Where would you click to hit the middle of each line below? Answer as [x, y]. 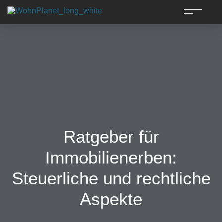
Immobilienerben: [111, 157]
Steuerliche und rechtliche [111, 178]
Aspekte [111, 199]
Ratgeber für [111, 137]
